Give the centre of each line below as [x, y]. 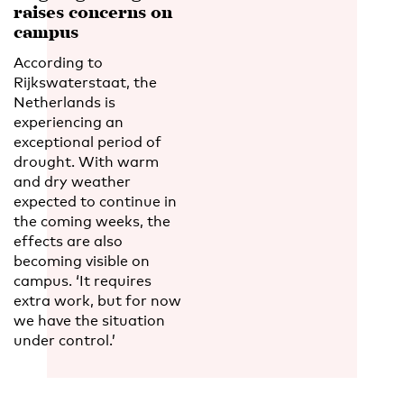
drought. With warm [86, 161]
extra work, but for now [97, 300]
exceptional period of [87, 142]
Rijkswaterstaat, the [85, 82]
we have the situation [89, 320]
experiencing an [69, 122]
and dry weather [72, 181]
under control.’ [64, 340]
